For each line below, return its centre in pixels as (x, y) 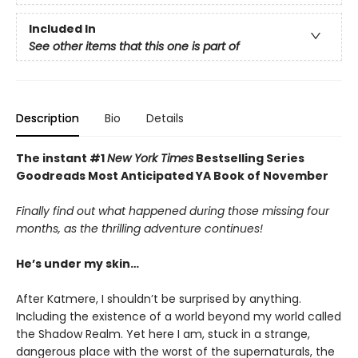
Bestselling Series (249, 158)
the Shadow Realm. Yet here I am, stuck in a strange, (163, 334)
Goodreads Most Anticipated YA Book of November (172, 175)
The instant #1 (62, 158)
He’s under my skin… (78, 263)
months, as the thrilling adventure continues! (139, 228)
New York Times (150, 158)
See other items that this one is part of (134, 46)
